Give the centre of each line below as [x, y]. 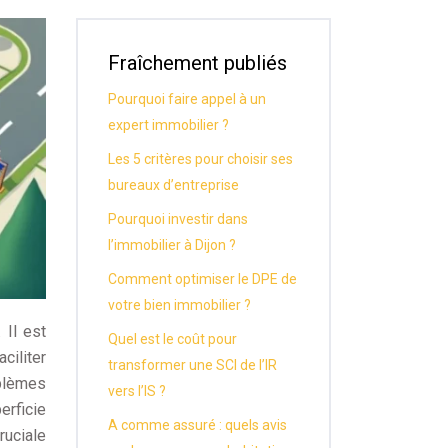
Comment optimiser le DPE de [202, 279]
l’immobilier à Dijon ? [172, 245]
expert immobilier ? [168, 125]
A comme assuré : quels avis [197, 425]
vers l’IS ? [137, 391]
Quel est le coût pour [172, 339]
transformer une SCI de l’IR [192, 365]
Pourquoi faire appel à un [187, 99]
